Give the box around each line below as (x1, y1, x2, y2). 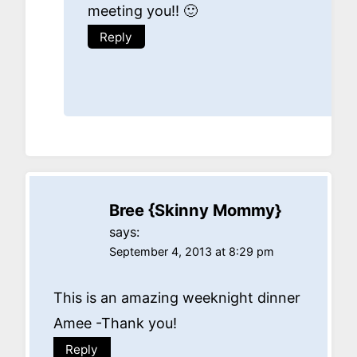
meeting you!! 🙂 (88, 2, 198, 19)
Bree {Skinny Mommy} (109, 199, 281, 220)
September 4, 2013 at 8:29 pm (109, 244, 274, 258)
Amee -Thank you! (53, 315, 177, 332)
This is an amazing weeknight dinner (53, 289, 300, 307)
